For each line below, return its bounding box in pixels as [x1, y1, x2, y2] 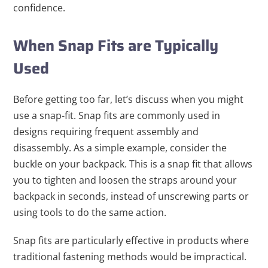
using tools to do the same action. [13, 206, 167, 219]
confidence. [13, 1, 66, 14]
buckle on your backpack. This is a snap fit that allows [13, 157, 253, 170]
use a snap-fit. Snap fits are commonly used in [13, 109, 221, 122]
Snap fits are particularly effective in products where [13, 234, 249, 247]
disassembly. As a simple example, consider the [13, 141, 227, 154]
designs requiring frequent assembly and [13, 125, 199, 138]
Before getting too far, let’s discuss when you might [13, 93, 244, 106]
